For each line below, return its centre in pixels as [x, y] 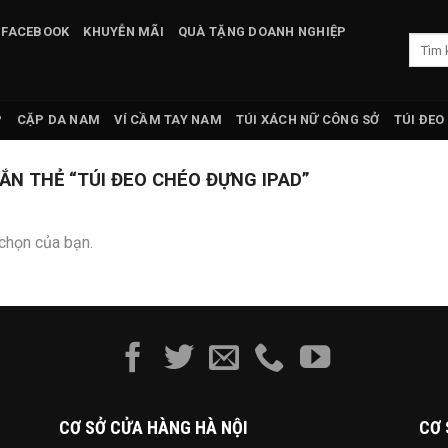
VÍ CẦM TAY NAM [168, 119]
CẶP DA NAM [58, 119]
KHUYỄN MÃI [123, 31]
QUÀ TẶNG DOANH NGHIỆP [262, 31]
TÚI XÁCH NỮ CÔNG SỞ [307, 119]
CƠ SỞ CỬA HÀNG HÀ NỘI [153, 427]
